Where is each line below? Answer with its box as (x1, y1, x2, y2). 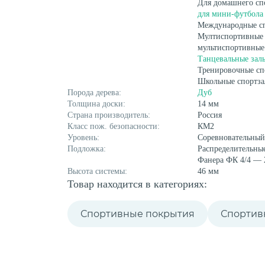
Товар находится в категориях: (67, 178, 207, 190)
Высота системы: (67, 167, 127, 176)
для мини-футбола (198, 9, 263, 18)
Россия (198, 111, 222, 119)
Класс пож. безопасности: (67, 122, 160, 131)
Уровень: (67, 133, 99, 142)
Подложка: (67, 144, 106, 153)
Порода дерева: (67, 88, 121, 97)
